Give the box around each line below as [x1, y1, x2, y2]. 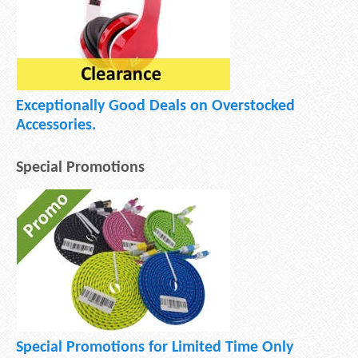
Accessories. [16, 117, 96, 133]
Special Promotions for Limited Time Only [16, 339, 293, 356]
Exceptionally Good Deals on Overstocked [16, 97, 295, 114]
